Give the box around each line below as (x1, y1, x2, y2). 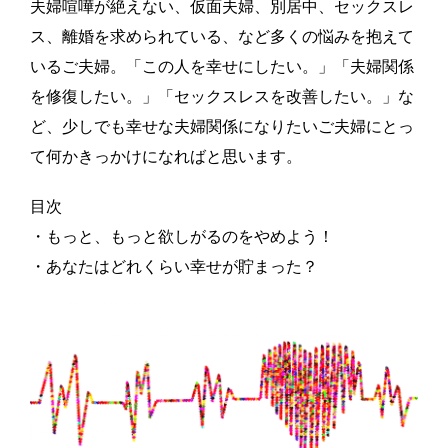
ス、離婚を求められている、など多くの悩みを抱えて (30, 28, 414, 45)
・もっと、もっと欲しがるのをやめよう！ (30, 228, 334, 245)
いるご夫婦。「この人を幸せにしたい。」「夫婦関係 (30, 58, 414, 75)
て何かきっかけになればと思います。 (30, 148, 302, 165)
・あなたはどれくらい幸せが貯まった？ (30, 258, 318, 275)
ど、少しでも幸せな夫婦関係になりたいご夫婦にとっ (30, 118, 414, 135)
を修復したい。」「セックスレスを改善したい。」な (30, 88, 414, 105)
